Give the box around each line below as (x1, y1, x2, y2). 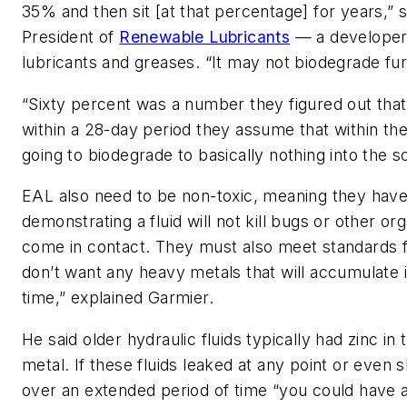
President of (22, 26, 120, 46)
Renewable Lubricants (119, 26, 291, 46)
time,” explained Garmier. (22, 288, 213, 308)
